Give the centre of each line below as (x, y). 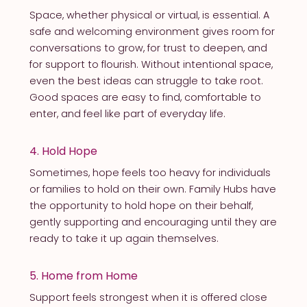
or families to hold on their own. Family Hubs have (152, 189)
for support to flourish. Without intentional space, (151, 64)
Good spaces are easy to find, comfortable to (145, 97)
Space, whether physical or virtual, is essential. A (149, 15)
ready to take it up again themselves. (124, 238)
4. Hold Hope (63, 151)
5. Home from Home (83, 275)
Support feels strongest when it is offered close (148, 297)
